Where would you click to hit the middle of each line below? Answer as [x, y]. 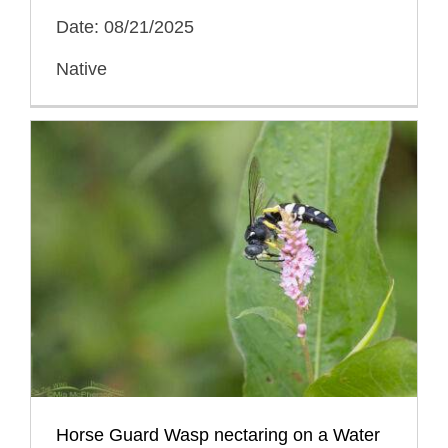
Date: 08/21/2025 [125, 27]
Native [81, 69]
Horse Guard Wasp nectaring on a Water [218, 435]
